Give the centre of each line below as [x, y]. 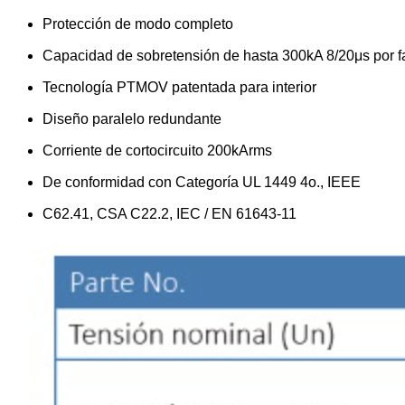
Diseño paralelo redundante [132, 119]
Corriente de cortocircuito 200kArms [157, 151]
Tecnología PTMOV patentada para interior [179, 87]
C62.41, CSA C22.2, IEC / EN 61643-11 [170, 214]
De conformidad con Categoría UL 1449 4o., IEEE [202, 182]
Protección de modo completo [138, 24]
